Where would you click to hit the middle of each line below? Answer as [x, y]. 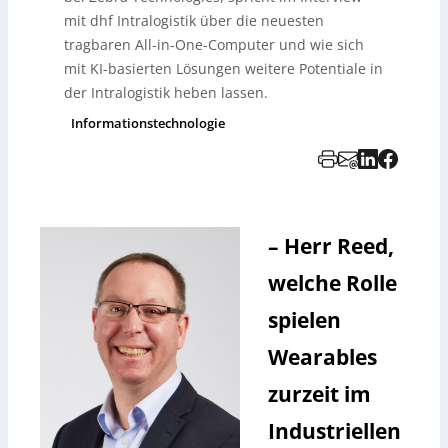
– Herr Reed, [331, 245]
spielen [305, 319]
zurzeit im [320, 393]
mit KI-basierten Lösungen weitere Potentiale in [223, 68]
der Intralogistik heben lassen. [166, 92]
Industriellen [335, 430]
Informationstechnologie [148, 122]
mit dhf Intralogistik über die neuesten [194, 20]
